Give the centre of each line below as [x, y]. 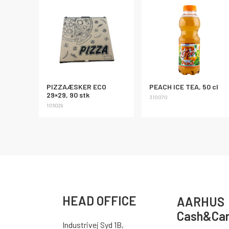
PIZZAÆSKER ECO [76, 86]
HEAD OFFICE [99, 200]
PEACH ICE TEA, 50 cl [184, 86]
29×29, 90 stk [68, 95]
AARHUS [200, 202]
